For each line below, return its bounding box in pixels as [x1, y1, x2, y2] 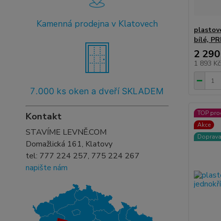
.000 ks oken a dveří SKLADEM [36, 86, 164, 96]
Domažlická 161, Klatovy [26, 139, 112, 149]
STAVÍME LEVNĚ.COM [26, 127, 107, 138]
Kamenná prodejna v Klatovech [36, 18, 158, 30]
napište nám [26, 162, 68, 173]
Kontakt [26, 110, 62, 123]
